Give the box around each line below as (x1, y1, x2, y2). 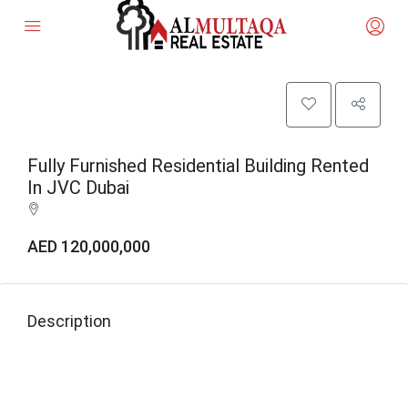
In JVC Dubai (27, 177, 129, 199)
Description (27, 311, 111, 331)
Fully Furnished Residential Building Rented (27, 155, 369, 177)
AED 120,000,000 (27, 237, 150, 256)
